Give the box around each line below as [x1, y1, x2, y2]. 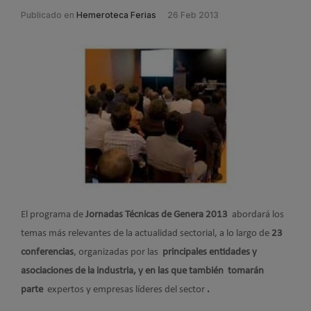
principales [160, 246, 209, 258]
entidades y [209, 246, 257, 258]
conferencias [21, 246, 74, 258]
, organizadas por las [74, 246, 160, 258]
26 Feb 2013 [167, 9, 219, 20]
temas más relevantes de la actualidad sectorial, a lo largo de [21, 228, 271, 239]
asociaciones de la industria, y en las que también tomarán [21, 265, 264, 276]
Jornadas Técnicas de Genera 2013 [85, 209, 230, 220]
